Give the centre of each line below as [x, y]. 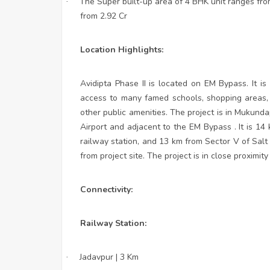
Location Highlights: [122, 49]
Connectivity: [106, 189]
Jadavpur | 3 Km [109, 257]
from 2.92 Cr [104, 16]
